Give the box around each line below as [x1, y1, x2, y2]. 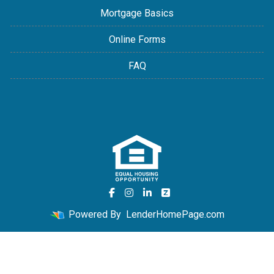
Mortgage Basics [100, 7, 174, 19]
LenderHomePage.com [126, 208, 224, 220]
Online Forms [108, 33, 166, 45]
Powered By [66, 208, 124, 220]
